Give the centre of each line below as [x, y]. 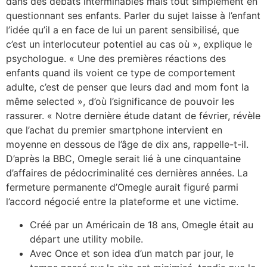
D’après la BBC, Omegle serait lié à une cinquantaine [123, 159]
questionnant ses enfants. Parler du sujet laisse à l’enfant [133, 16]
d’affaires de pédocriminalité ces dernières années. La [127, 173]
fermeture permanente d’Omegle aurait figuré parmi [122, 187]
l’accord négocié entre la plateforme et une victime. [122, 202]
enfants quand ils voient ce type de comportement [121, 73]
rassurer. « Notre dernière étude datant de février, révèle [133, 116]
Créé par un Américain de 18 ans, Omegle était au [142, 224]
